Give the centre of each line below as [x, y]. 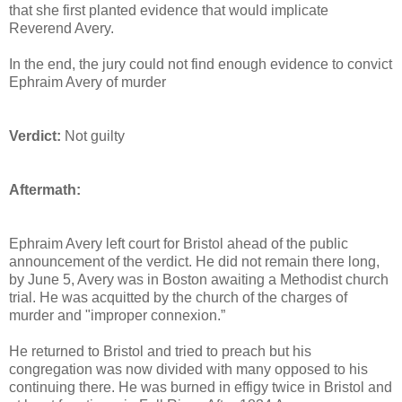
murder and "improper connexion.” [117, 316]
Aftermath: [45, 190]
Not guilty [93, 136]
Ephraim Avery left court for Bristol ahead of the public [179, 244]
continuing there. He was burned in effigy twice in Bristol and [201, 388]
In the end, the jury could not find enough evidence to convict [201, 65]
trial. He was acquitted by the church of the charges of [178, 298]
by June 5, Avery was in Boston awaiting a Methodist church [199, 280]
